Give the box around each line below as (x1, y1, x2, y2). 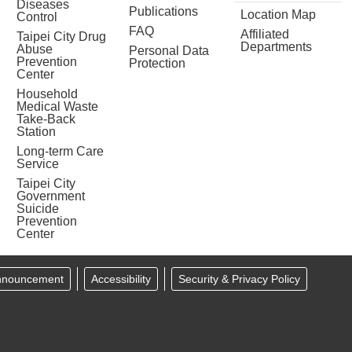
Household (16, 86, 78, 101)
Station (16, 124, 56, 138)
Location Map (240, 7, 317, 21)
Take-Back (16, 112, 75, 126)
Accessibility (91, 272, 151, 285)
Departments (240, 39, 313, 53)
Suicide (16, 201, 59, 215)
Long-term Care (16, 144, 104, 158)
